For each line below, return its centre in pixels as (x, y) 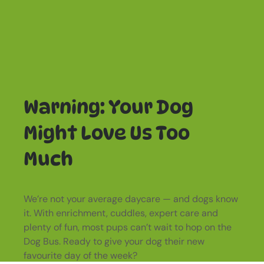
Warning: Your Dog (108, 107)
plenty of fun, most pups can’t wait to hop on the (128, 227)
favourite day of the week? (80, 256)
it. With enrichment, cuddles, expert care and (121, 213)
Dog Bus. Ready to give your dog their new (114, 242)
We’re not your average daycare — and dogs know (131, 199)
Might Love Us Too (107, 133)
